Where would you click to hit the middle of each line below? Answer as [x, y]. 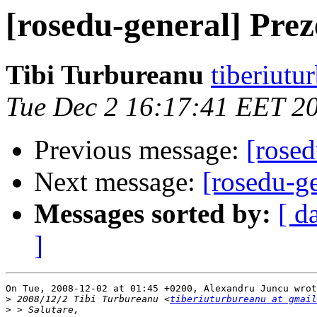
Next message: [118, 182]
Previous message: [140, 150]
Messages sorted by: [152, 214]
